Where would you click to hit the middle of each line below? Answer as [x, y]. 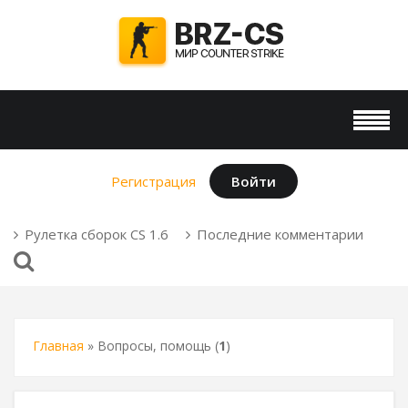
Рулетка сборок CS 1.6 [97, 234]
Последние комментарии [280, 234]
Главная [58, 346]
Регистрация [153, 181]
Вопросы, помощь [154, 346]
